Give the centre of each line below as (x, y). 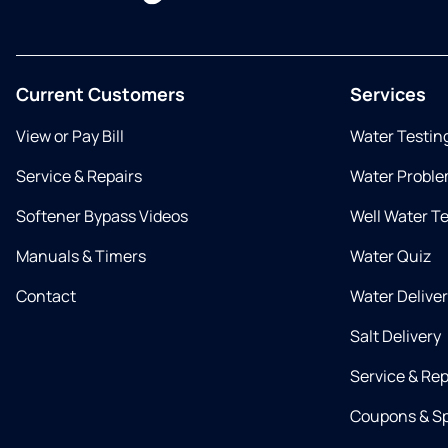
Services (388, 94)
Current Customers (100, 94)
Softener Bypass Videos (102, 216)
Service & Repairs (79, 176)
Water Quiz (390, 256)
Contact (46, 296)
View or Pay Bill (70, 136)
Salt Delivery (395, 336)
